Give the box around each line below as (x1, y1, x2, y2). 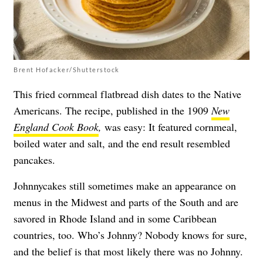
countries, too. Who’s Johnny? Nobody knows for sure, (14, 227, 247, 242)
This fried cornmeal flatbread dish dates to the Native (14, 86, 241, 101)
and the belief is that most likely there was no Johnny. (14, 244, 243, 258)
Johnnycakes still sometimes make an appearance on (14, 178, 236, 193)
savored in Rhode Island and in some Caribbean (14, 211, 217, 225)
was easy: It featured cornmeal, (102, 119, 237, 134)
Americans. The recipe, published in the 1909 (14, 103, 211, 117)
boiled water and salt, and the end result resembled (14, 136, 230, 150)
